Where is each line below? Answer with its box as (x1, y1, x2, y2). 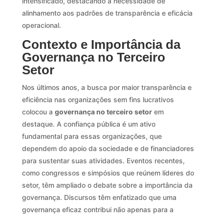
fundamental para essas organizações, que (22, 131, 162, 140)
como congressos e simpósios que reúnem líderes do (22, 168, 194, 177)
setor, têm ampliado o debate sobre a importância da (22, 180, 193, 189)
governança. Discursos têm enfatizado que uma (22, 193, 176, 201)
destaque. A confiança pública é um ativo (22, 119, 155, 128)
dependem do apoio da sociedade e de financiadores (22, 144, 194, 153)
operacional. (22, 21, 61, 29)
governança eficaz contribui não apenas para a (22, 205, 174, 214)
